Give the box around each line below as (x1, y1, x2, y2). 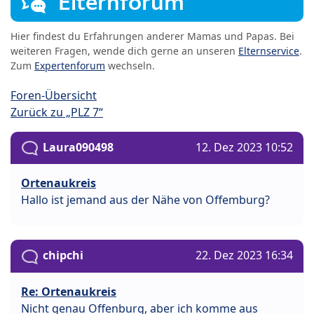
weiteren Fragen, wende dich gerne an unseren (11, 44, 238, 58)
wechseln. (105, 59, 155, 73)
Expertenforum (34, 59, 105, 73)
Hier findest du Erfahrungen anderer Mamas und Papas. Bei (11, 29, 294, 43)
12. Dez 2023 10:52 (196, 139, 293, 156)
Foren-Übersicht (11, 88, 97, 104)
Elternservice (238, 44, 299, 58)
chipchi (43, 247, 83, 264)
